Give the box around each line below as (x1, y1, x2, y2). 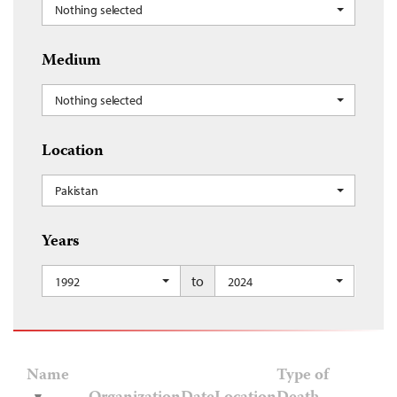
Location (42, 138, 104, 166)
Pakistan (55, 183, 98, 199)
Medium (42, 48, 101, 75)
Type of (276, 363, 329, 390)
